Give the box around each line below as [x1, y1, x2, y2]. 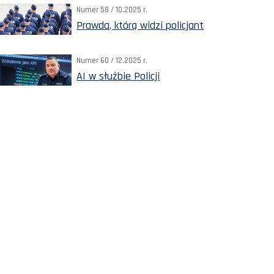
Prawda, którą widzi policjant [76, 18, 204, 32]
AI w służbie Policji [76, 68, 160, 83]
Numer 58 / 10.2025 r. [76, 4, 148, 15]
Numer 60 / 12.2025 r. [76, 55, 148, 65]
